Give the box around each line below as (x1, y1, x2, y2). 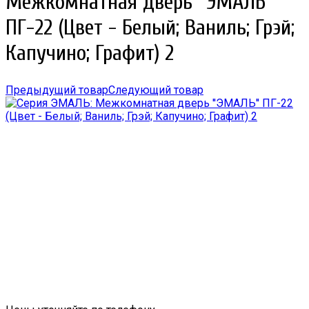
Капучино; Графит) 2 (6, 39, 174, 66)
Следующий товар (108, 83, 203, 97)
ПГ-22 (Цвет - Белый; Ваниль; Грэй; (6, 14, 295, 40)
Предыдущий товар (6, 83, 108, 97)
